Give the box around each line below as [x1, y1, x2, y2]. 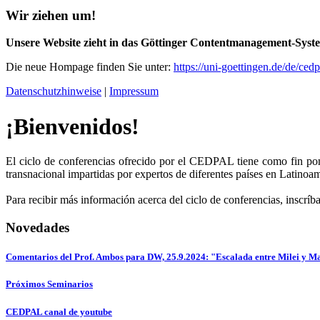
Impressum [109, 85, 159, 98]
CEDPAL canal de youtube [6, 306, 112, 317]
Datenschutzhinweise [6, 85, 101, 98]
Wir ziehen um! [6, 7, 96, 23]
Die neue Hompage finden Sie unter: [6, 61, 174, 74]
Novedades [6, 220, 69, 236]
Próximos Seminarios [6, 279, 93, 290]
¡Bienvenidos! [6, 113, 139, 139]
